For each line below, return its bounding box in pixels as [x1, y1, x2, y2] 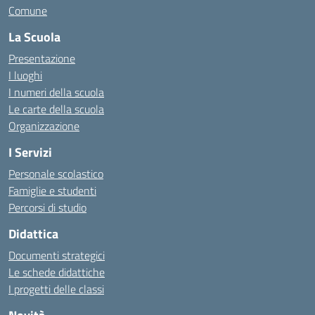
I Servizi [8, 143, 52, 162]
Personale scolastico [8, 165, 103, 182]
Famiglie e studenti [8, 182, 96, 199]
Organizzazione [8, 117, 79, 134]
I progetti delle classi [8, 281, 104, 297]
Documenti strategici [8, 247, 105, 264]
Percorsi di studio [8, 199, 86, 216]
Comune [8, 2, 47, 19]
